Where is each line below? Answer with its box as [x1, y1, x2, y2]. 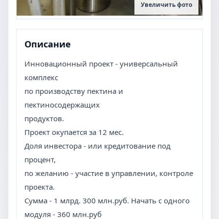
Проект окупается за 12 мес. [24, 127, 124, 137]
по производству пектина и [24, 86, 123, 96]
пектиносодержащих [24, 100, 100, 109]
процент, [24, 154, 56, 164]
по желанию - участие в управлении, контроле [24, 168, 193, 178]
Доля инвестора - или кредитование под [24, 141, 171, 151]
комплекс [24, 72, 58, 82]
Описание [24, 38, 71, 50]
